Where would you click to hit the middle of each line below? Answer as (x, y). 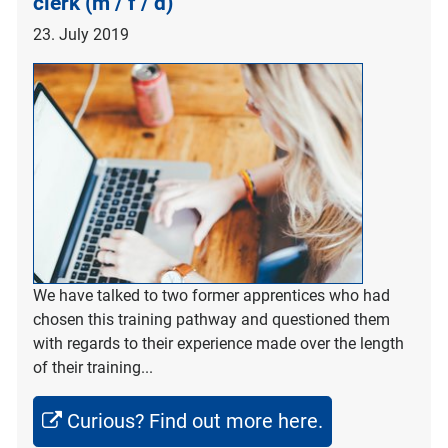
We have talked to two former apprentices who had (211, 295)
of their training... (93, 367)
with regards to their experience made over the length (218, 343)
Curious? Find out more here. (195, 420)
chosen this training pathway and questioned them (211, 319)
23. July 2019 (81, 34)
